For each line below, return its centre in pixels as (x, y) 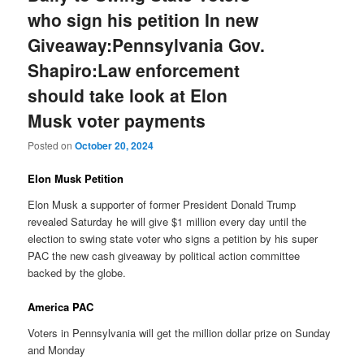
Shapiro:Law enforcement (134, 69)
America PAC (61, 307)
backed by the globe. (77, 272)
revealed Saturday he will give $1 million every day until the (167, 221)
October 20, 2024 (115, 146)
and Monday (57, 349)
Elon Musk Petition (76, 179)
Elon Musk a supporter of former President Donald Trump (162, 204)
